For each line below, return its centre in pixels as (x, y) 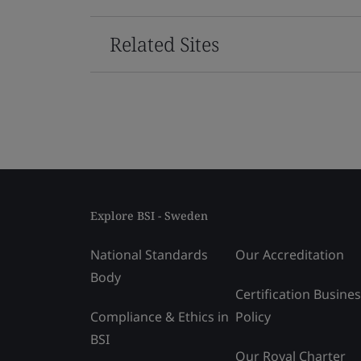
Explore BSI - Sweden (149, 215)
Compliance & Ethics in (160, 316)
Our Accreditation (290, 254)
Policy (253, 316)
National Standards (149, 254)
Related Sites (164, 44)
